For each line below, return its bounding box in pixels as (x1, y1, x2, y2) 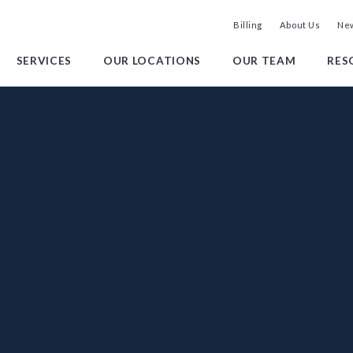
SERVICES (16, 54, 72, 67)
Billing (233, 20, 262, 30)
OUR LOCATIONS (103, 54, 201, 67)
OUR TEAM (232, 54, 296, 67)
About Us (279, 20, 321, 30)
